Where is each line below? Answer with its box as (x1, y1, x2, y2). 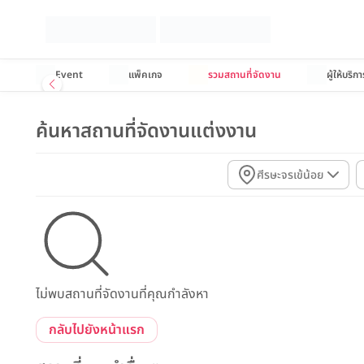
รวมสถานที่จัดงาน (208, 67, 281, 82)
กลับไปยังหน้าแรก (49, 320, 145, 340)
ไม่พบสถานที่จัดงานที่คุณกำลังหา (36, 284, 209, 304)
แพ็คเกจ (128, 67, 162, 82)
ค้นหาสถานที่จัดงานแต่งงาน (36, 117, 257, 146)
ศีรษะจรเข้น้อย (256, 166, 323, 184)
